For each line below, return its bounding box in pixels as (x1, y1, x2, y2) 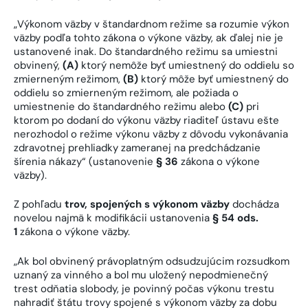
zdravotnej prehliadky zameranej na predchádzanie (14, 140, 261, 155)
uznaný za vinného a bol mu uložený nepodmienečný (14, 267, 268, 282)
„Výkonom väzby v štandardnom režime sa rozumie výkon (14, 16, 289, 31)
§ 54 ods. (212, 211, 258, 225)
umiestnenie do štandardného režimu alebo (14, 99, 228, 113)
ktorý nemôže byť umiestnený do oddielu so (78, 58, 294, 72)
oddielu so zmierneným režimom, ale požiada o (14, 85, 239, 100)
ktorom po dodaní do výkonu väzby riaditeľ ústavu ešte (14, 113, 279, 127)
